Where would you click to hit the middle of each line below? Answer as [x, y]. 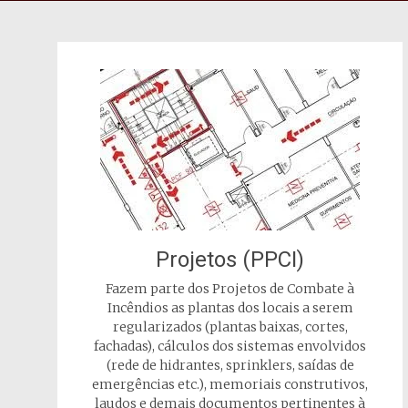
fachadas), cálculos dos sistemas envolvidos [230, 346]
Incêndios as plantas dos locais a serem [230, 308]
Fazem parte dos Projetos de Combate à [230, 289]
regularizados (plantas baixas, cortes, [230, 327]
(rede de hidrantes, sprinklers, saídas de [230, 365]
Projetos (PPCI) [230, 260]
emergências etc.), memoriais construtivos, [230, 384]
